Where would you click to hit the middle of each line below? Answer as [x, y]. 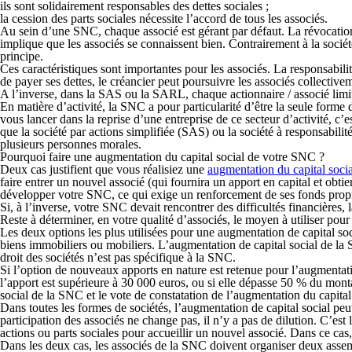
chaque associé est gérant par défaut [193, 31]
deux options [53, 232]
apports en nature [163, 270]
